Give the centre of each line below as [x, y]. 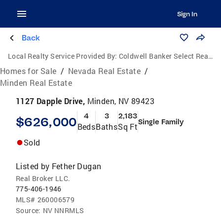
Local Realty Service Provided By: [63, 56]
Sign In [187, 14]
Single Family [161, 122]
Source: [28, 210]
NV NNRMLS [63, 210]
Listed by [33, 166]
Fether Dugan [76, 166]
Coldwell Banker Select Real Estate [164, 56]
